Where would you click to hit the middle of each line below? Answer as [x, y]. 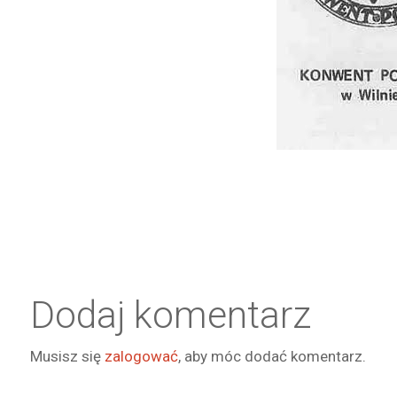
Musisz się [67, 356]
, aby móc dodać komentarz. [272, 356]
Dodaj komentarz [171, 315]
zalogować [141, 356]
